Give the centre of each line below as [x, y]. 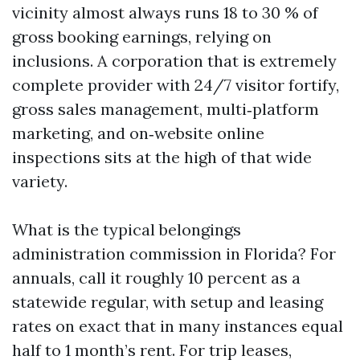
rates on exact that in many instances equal [178, 326]
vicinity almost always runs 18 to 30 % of [165, 12]
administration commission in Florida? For [174, 254]
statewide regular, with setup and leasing [168, 302]
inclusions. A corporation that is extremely [174, 61]
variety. [40, 181]
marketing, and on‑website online [138, 133]
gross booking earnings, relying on [142, 37]
